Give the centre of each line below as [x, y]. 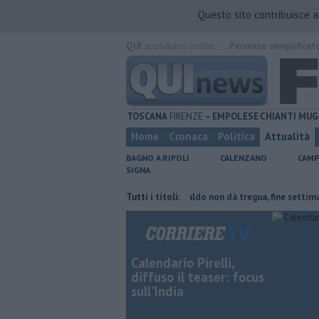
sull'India [157, 291]
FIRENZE [186, 116]
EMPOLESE [236, 116]
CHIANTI [278, 116]
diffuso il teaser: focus [198, 277]
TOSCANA [147, 116]
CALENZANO [244, 158]
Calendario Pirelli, [183, 263]
